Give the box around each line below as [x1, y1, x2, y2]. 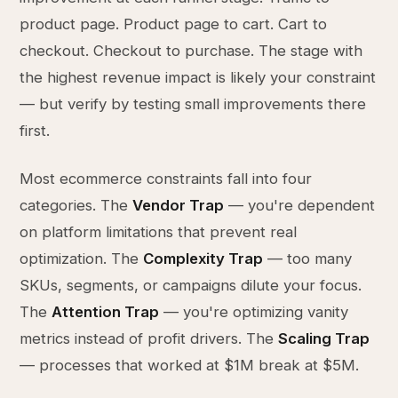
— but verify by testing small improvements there [20, 95, 367, 113]
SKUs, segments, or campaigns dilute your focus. [20, 276, 362, 294]
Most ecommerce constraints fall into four [20, 170, 313, 187]
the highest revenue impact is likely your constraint [20, 68, 377, 86]
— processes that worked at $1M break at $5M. [20, 356, 360, 374]
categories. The [20, 196, 133, 214]
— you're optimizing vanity [159, 303, 349, 321]
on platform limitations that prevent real [20, 223, 298, 241]
